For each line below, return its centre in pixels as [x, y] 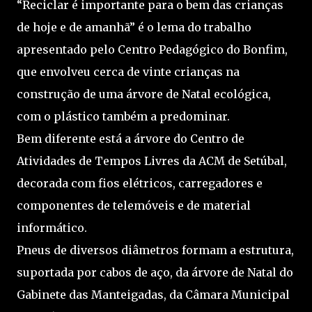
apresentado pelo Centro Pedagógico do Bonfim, [152, 49]
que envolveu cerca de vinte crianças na [128, 72]
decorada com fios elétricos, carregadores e [140, 183]
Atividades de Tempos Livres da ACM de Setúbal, [152, 161]
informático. [52, 228]
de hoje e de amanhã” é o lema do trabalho [134, 27]
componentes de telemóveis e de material [134, 205]
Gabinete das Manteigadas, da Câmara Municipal [153, 295]
